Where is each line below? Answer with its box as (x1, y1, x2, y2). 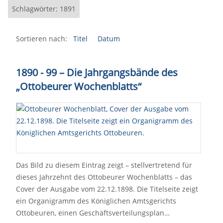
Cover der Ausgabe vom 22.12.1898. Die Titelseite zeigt (16, 184, 198, 194)
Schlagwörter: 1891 (12, 4, 76, 13)
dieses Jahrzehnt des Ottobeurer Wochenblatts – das (16, 172, 192, 182)
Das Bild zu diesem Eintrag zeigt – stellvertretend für (16, 160, 192, 170)
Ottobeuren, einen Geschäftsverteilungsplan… (16, 208, 170, 218)
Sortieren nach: (16, 34, 67, 43)
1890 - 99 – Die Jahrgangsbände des (16, 66, 178, 79)
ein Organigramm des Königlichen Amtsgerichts (16, 196, 176, 206)
